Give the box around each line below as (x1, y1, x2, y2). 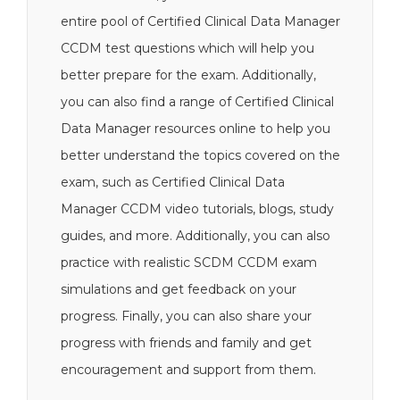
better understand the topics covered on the (61, 147, 340, 163)
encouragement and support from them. (61, 362, 316, 378)
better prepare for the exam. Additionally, (61, 67, 316, 83)
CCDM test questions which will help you (61, 40, 314, 56)
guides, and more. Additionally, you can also (61, 228, 330, 244)
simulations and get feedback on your (61, 281, 296, 297)
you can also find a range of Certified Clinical (61, 94, 334, 110)
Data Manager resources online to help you (61, 121, 330, 137)
